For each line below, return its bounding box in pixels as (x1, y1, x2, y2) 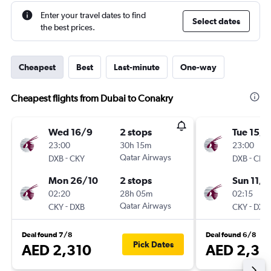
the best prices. (41, 22, 95, 32)
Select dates (192, 16, 240, 26)
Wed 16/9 (48, 126, 93, 137)
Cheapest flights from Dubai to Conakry (11, 93, 173, 104)
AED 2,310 (22, 241, 91, 258)
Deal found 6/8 (206, 230, 256, 239)
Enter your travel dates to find (41, 10, 146, 20)
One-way (180, 62, 217, 72)
